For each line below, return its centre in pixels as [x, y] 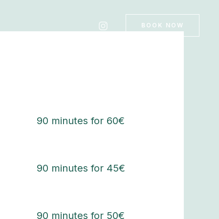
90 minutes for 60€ [81, 121]
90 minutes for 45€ [81, 168]
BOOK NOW [163, 25]
